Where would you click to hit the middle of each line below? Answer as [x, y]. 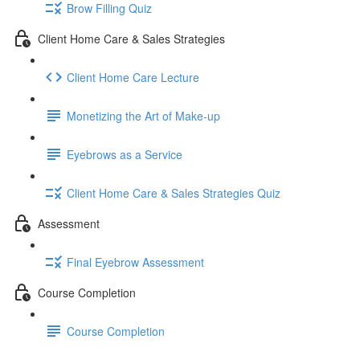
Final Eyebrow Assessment [135, 262]
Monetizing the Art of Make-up [143, 115]
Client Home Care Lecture [133, 77]
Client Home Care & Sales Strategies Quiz [174, 192]
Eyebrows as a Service [125, 154]
